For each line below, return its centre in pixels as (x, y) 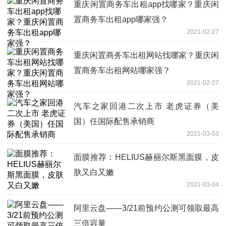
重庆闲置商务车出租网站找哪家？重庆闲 (146, 55)
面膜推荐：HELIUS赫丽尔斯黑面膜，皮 (146, 157)
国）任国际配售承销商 (114, 122)
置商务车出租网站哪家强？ (122, 71)
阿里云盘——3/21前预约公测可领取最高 (146, 208)
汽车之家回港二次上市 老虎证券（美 (146, 106)
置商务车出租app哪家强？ (121, 20)
